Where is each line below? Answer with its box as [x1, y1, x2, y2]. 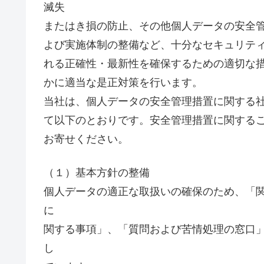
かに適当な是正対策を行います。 [44, 76, 203, 88]
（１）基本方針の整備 [44, 166, 150, 179]
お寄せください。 [44, 133, 128, 145]
